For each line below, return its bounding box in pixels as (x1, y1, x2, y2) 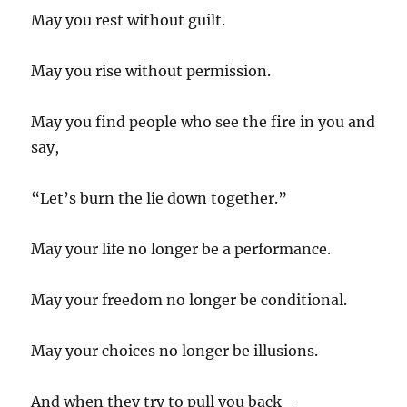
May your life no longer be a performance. (31, 239, 332, 258)
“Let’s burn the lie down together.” (31, 188, 288, 207)
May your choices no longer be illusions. (31, 341, 319, 360)
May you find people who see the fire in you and (31, 112, 376, 131)
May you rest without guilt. (31, 10, 226, 29)
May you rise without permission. (31, 61, 272, 80)
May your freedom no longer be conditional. (31, 290, 348, 309)
